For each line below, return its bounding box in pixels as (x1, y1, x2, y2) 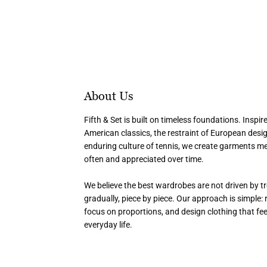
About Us (84, 88, 134, 103)
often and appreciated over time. (84, 153, 204, 165)
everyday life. (84, 219, 133, 231)
